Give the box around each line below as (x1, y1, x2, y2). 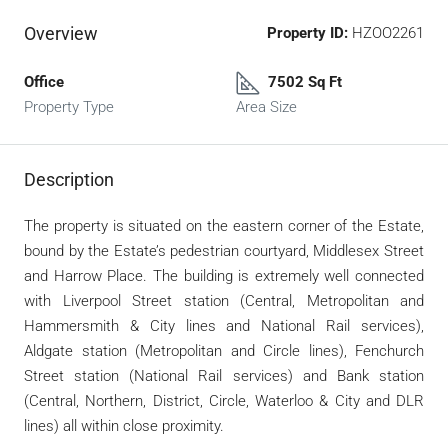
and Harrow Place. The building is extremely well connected (24, 267, 424, 286)
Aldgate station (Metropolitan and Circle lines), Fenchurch (24, 342, 424, 361)
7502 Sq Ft (268, 73, 342, 92)
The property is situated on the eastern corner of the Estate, (24, 217, 424, 236)
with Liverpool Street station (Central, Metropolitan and (24, 292, 424, 311)
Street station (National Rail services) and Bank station (24, 367, 424, 386)
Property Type (24, 98, 114, 117)
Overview (24, 23, 98, 45)
